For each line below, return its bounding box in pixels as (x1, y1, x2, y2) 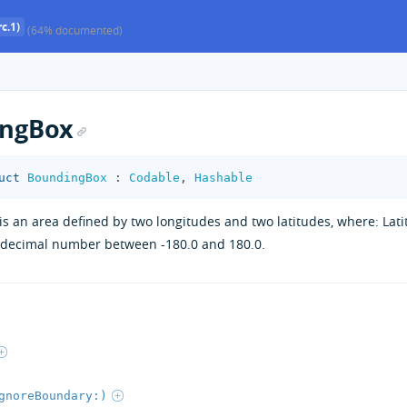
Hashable (194, 170, 253, 184)
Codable (129, 170, 180, 184)
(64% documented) (27, 23, 124, 37)
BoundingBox (27, 170, 107, 184)
